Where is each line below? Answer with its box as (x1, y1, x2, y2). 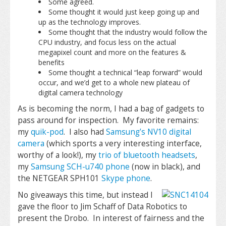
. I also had (64, 127, 106, 137)
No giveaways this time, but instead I (18, 190, 153, 200)
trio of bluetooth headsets (98, 150, 195, 160)
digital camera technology (38, 88, 123, 97)
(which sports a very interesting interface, (44, 138, 202, 149)
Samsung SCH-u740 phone (31, 161, 130, 172)
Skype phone (101, 173, 150, 184)
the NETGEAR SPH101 (18, 173, 101, 184)
